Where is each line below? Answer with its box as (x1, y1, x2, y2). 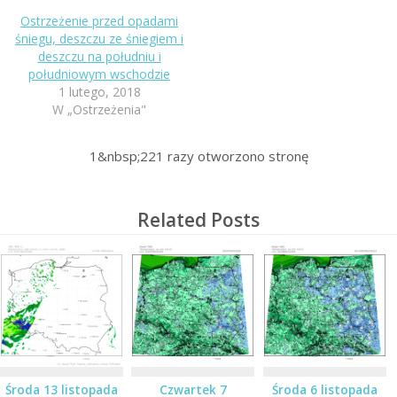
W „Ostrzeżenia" (52, 100, 146, 118)
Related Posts (137, 206, 260, 232)
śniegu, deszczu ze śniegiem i (15, 29, 183, 47)
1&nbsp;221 (89, 146, 164, 165)
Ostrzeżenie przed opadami (20, 12, 178, 29)
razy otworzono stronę (163, 146, 308, 165)
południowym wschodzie (28, 65, 170, 82)
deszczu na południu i (37, 47, 161, 65)
